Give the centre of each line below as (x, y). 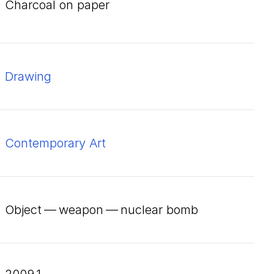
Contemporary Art (55, 143)
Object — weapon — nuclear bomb (102, 210)
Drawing (28, 76)
